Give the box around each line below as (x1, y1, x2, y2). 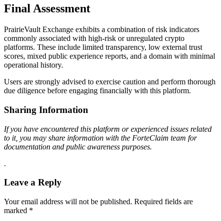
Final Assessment (4, 2, 90, 15)
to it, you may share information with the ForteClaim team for (4, 133, 197, 142)
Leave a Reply (4, 177, 62, 188)
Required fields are (134, 197, 193, 206)
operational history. (4, 61, 63, 70)
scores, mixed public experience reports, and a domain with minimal (4, 52, 215, 61)
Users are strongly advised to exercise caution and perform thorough (4, 77, 216, 86)
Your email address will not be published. (4, 197, 132, 206)
